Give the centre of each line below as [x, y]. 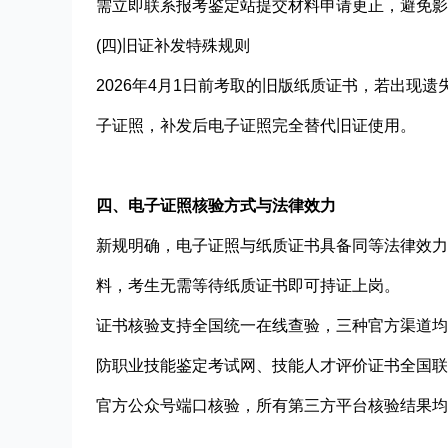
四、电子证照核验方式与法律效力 [216, 205]
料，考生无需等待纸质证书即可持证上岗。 [248, 285]
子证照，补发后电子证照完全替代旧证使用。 [256, 125]
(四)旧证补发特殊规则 [173, 45]
